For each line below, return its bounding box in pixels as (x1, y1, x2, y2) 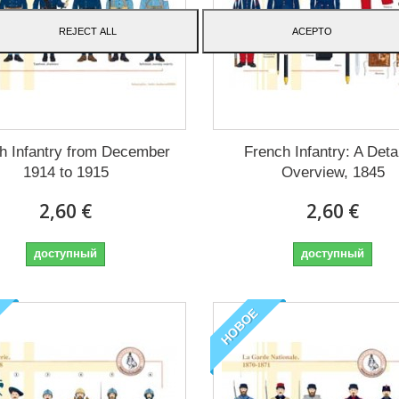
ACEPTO (291, 25, 332, 37)
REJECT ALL (58, 25, 117, 37)
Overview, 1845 (281, 163, 385, 181)
